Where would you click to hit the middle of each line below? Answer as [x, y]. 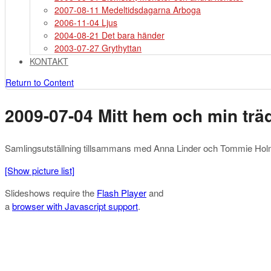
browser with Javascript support [75, 206]
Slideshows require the [51, 193]
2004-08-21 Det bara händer [109, 35]
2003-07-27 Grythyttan [98, 48]
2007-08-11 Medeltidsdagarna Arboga [128, 10]
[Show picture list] [40, 170]
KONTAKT [49, 61]
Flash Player [122, 193]
